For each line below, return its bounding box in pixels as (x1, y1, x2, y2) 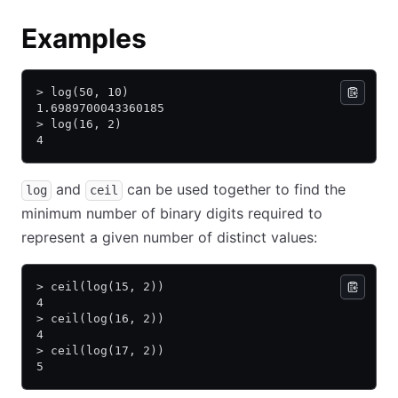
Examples (21, 22, 147, 54)
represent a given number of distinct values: (21, 228, 317, 246)
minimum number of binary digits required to (21, 204, 322, 222)
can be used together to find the (123, 180, 346, 198)
